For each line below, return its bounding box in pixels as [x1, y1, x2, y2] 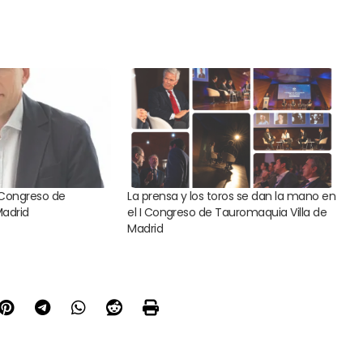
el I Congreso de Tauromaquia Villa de [127, 203, 327, 220]
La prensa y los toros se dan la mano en [127, 187, 336, 204]
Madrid [127, 220, 164, 237]
